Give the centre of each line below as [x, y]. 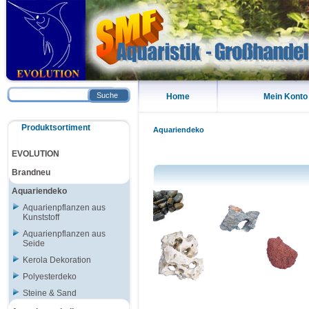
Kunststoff [41, 217]
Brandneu [31, 172]
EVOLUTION [36, 154]
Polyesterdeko [50, 277]
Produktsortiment [56, 128]
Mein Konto [286, 97]
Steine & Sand [50, 293]
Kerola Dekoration [57, 260]
